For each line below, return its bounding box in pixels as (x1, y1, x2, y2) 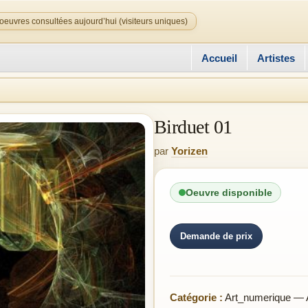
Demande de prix (180, 230, 252, 241)
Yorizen (171, 145, 208, 157)
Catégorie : (170, 291, 223, 303)
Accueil (201, 52, 237, 64)
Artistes (257, 52, 295, 64)
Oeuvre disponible (186, 187, 272, 198)
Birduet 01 (154, 116, 232, 137)
